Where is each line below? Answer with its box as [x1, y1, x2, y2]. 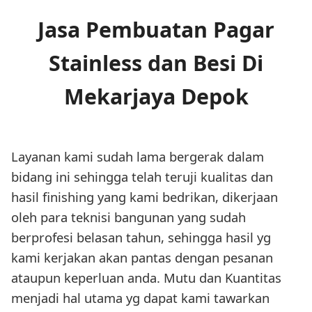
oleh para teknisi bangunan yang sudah [11, 208, 246, 226]
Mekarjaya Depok [63, 82, 249, 111]
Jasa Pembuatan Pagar [38, 15, 274, 45]
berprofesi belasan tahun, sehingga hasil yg [11, 228, 271, 247]
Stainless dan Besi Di [49, 49, 263, 78]
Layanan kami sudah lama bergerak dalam [11, 148, 264, 166]
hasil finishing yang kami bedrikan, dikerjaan [11, 188, 278, 206]
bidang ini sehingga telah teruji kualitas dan [11, 168, 273, 186]
